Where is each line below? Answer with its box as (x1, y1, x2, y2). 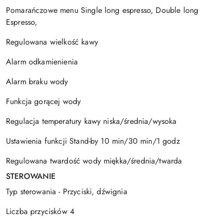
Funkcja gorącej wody (6, 95, 81, 107)
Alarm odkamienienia (6, 55, 78, 67)
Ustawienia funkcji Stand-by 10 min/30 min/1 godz (6, 135, 180, 147)
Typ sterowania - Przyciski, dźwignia (6, 185, 127, 197)
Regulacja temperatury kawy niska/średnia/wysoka (6, 115, 177, 127)
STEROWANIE (6, 170, 55, 182)
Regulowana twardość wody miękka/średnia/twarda (6, 155, 182, 166)
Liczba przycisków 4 (6, 205, 75, 217)
